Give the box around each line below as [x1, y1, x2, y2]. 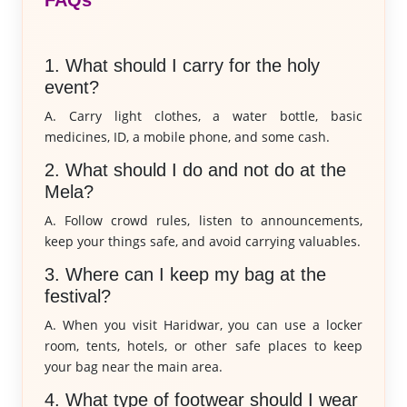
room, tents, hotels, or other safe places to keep [44, 337, 363, 354]
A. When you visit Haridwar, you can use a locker [44, 316, 363, 333]
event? [44, 77, 99, 97]
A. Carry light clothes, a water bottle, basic [44, 107, 363, 124]
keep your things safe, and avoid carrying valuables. [44, 233, 361, 250]
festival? [44, 286, 111, 306]
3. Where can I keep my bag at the [44, 264, 326, 284]
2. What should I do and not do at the [44, 160, 346, 180]
